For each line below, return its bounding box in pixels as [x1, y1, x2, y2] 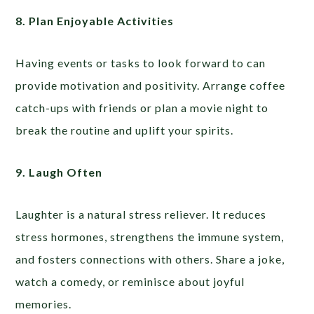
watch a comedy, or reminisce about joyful [15, 274, 245, 288]
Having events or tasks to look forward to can [15, 55, 266, 69]
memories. [15, 296, 72, 310]
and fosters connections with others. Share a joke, [15, 252, 285, 266]
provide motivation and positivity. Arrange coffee [15, 78, 286, 92]
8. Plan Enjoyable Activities [15, 13, 175, 27]
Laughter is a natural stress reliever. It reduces [15, 207, 267, 221]
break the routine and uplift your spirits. [15, 123, 234, 137]
